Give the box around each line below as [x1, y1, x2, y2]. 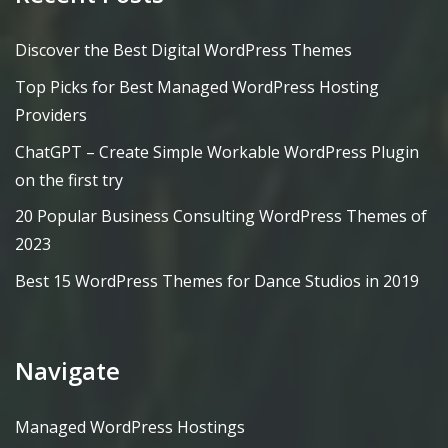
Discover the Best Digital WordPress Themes [15, 38, 352, 61]
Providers [15, 103, 87, 126]
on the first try [15, 168, 123, 191]
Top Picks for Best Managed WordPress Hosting [15, 75, 379, 98]
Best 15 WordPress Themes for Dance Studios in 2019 [15, 270, 419, 293]
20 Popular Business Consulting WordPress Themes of [15, 205, 427, 228]
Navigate [15, 353, 120, 387]
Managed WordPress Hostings [15, 415, 245, 438]
